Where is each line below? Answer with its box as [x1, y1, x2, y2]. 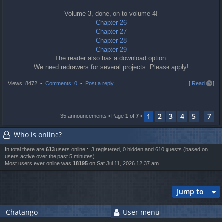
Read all [192, 80, 211, 87]
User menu [121, 207, 160, 217]
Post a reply [85, 80, 114, 87]
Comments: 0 [45, 80, 77, 87]
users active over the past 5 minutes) [5, 153, 95, 159]
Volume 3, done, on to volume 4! [64, 10, 158, 18]
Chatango [4, 207, 38, 217]
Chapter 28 [95, 37, 127, 45]
